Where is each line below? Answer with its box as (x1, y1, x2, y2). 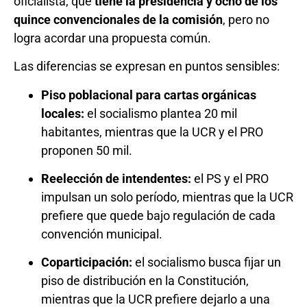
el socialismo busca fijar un (132, 255, 281, 270)
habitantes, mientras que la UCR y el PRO (41, 124, 263, 139)
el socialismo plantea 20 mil (84, 106, 237, 121)
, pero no (223, 12, 269, 27)
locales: (41, 106, 84, 121)
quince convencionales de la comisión (14, 12, 223, 27)
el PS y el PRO (191, 171, 269, 186)
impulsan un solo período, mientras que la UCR (41, 190, 293, 205)
